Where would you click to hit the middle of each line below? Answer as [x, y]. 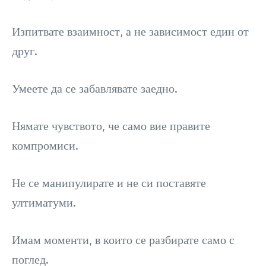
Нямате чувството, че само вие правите [111, 126]
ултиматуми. [44, 202]
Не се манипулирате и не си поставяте [109, 183]
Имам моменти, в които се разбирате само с [123, 240]
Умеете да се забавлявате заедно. [95, 88]
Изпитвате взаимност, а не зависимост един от [130, 31]
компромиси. [45, 145]
